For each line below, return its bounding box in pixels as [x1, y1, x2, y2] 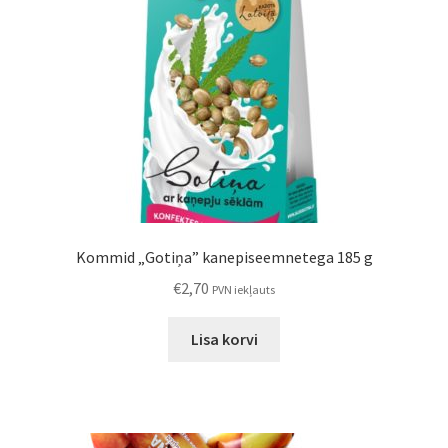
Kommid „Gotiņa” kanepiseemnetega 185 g [75, 247, 373, 268]
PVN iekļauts [212, 282, 275, 298]
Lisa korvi [190, 328, 258, 349]
